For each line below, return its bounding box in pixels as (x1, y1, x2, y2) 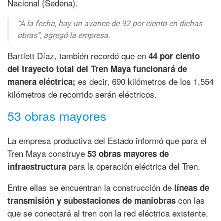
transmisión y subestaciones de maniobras (7, 194, 176, 207)
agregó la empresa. (41, 31, 110, 40)
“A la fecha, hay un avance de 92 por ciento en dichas (17, 19, 202, 29)
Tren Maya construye (7, 147, 87, 160)
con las (176, 194, 205, 207)
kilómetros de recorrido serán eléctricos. (7, 88, 157, 101)
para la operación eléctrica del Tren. (66, 160, 200, 173)
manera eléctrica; (7, 75, 75, 88)
